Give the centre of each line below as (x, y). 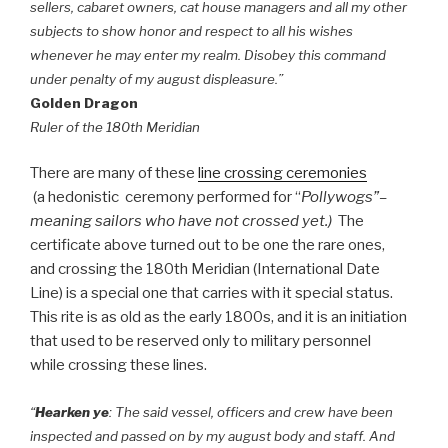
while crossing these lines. (118, 365)
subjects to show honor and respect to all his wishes (191, 30)
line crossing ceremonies (282, 173)
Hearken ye (72, 411)
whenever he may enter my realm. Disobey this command (208, 54)
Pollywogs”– (344, 197)
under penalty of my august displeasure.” (156, 78)
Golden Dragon (84, 102)
